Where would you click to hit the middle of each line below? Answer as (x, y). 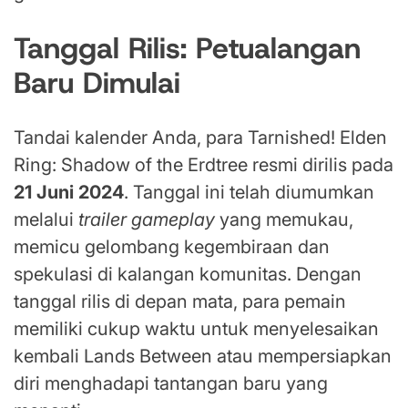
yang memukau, (284, 220)
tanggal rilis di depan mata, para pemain (180, 302)
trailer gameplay (147, 220)
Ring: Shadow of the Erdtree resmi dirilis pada (204, 165)
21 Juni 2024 (69, 193)
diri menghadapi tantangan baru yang (171, 384)
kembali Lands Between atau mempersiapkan (203, 357)
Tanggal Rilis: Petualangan (187, 48)
